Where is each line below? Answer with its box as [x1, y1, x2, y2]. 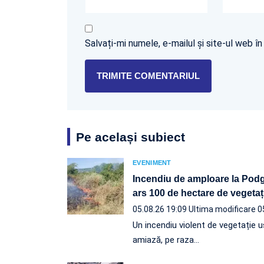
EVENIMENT [133, 159, 171, 166]
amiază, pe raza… [133, 234, 199, 245]
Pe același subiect [76, 130, 185, 144]
